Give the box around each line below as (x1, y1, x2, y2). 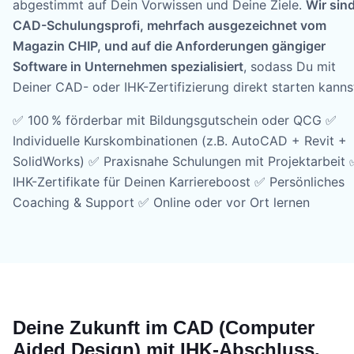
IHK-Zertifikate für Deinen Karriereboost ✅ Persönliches (13, 173, 345, 190)
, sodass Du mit (243, 58, 336, 74)
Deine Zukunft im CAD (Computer (13, 316, 314, 338)
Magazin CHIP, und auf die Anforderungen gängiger (13, 37, 326, 54)
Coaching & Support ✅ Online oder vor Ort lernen (13, 194, 310, 210)
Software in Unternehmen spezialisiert (13, 58, 243, 74)
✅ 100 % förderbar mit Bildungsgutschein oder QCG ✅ (13, 111, 337, 128)
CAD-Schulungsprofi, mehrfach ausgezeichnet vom (13, 17, 326, 33)
